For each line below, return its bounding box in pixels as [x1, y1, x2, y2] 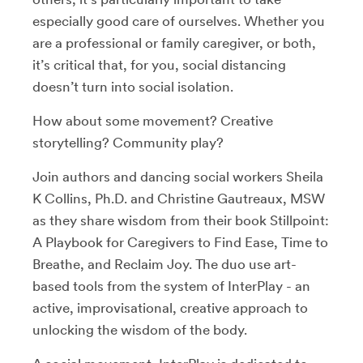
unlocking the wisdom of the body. [32, 321, 247, 338]
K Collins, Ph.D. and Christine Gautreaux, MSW [32, 190, 325, 207]
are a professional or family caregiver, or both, [32, 34, 316, 51]
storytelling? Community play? [32, 134, 224, 151]
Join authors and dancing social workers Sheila [32, 168, 323, 185]
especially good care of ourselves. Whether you [32, 12, 325, 29]
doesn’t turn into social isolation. [32, 78, 233, 95]
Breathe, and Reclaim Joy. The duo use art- [32, 255, 297, 272]
